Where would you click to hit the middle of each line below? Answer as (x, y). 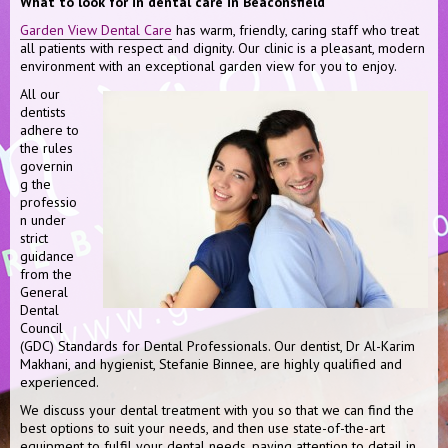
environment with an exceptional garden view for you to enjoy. (208, 66)
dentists (43, 112)
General (44, 292)
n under (43, 220)
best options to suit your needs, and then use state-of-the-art (202, 428)
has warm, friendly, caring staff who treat (295, 30)
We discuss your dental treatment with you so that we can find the (217, 410)
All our (40, 94)
